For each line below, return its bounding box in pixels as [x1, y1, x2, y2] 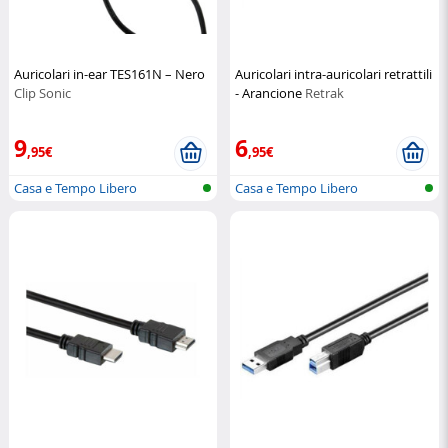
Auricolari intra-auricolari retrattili [235, 65, 433, 83]
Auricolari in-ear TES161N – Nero [14, 65, 205, 83]
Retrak [305, 84, 345, 102]
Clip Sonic [14, 84, 71, 102]
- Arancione [235, 84, 306, 102]
